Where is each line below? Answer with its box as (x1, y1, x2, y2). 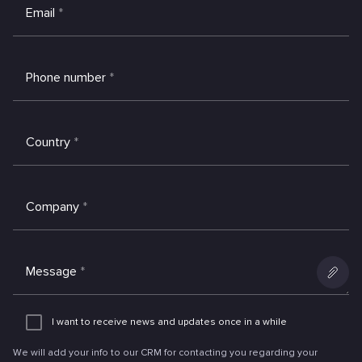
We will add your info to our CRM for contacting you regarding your (13, 346, 318, 359)
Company (26, 198, 79, 215)
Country (26, 133, 70, 150)
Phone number (26, 69, 106, 86)
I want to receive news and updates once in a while (52, 316, 287, 329)
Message (26, 263, 77, 280)
